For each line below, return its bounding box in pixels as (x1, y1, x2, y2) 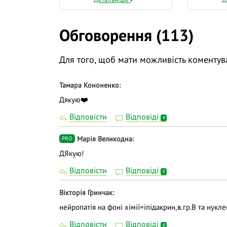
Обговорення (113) (59, 24, 194, 46)
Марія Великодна (77, 134, 132, 143)
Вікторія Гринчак (59, 187, 112, 197)
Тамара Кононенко (59, 81, 119, 90)
